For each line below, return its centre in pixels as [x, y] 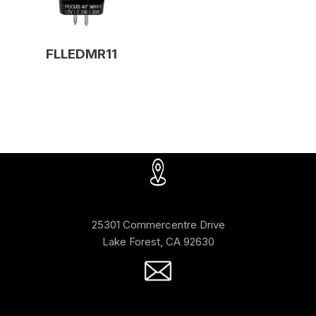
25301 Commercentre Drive [158, 225]
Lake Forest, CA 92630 [158, 242]
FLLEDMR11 [81, 54]
